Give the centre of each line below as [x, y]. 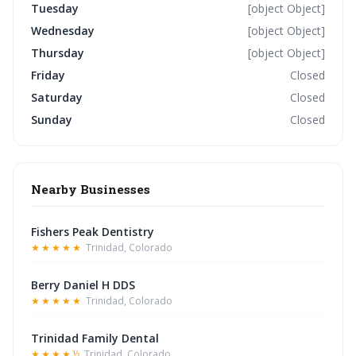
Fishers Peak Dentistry [93, 232]
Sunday [52, 120]
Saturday [57, 97]
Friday [48, 75]
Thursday [58, 53]
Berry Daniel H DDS [83, 285]
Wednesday [63, 31]
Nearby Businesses [91, 189]
